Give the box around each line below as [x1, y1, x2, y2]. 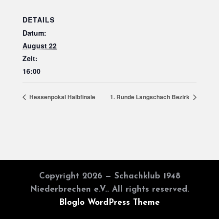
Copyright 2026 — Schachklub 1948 [39, 172, 180, 181]
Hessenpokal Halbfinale [28, 92, 95, 101]
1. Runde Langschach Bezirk [110, 92, 191, 101]
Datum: [22, 27, 46, 38]
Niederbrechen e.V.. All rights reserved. [30, 185, 189, 194]
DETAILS [22, 14, 55, 24]
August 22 [22, 40, 57, 50]
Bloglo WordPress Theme [59, 198, 160, 207]
